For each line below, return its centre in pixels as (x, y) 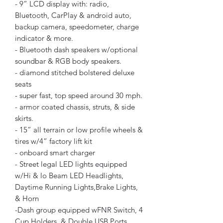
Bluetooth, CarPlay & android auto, (73, 15)
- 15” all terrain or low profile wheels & (79, 130)
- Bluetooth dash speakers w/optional (76, 50)
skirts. (24, 118)
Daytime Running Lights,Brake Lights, (76, 187)
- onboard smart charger (55, 153)
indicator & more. (44, 38)
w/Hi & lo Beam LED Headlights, (69, 176)
